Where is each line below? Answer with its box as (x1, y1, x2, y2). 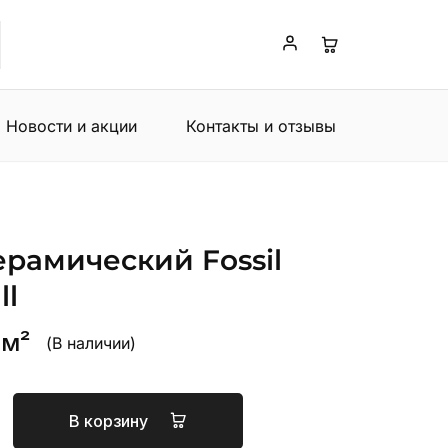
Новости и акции (5, 115, 137, 136)
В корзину (68, 411, 152, 431)
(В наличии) (45, 332, 136, 353)
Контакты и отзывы (185, 115, 336, 136)
